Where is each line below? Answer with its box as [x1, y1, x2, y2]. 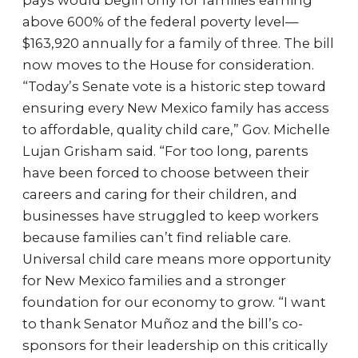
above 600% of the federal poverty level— [22, 14, 299, 30]
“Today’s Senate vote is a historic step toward [22, 78, 326, 94]
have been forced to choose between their [22, 165, 309, 181]
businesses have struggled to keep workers [22, 208, 319, 224]
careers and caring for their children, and [22, 186, 297, 202]
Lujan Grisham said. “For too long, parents [22, 143, 308, 159]
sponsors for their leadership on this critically [22, 337, 328, 353]
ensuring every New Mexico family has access [22, 100, 329, 116]
